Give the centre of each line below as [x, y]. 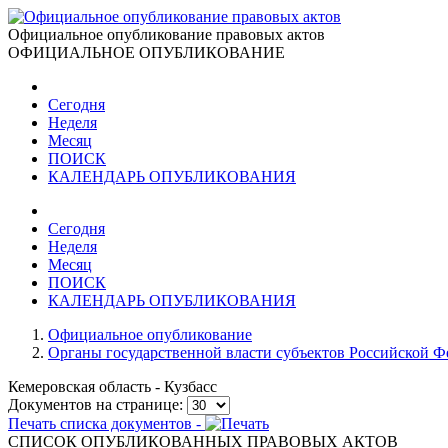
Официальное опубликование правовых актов [166, 34]
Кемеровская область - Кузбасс [112, 386]
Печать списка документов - [106, 423]
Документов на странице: [95, 404]
